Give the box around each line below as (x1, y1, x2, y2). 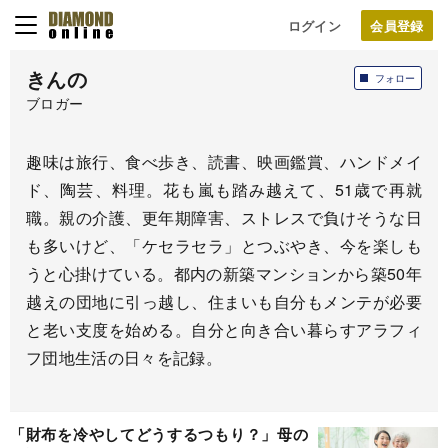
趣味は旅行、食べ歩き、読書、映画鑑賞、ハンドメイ (26, 150, 422, 173)
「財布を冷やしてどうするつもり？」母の (10, 423, 308, 445)
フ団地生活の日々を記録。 (26, 346, 222, 369)
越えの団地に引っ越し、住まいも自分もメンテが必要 (26, 290, 422, 313)
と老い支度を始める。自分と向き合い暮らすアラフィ (26, 318, 422, 341)
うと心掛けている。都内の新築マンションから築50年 (26, 262, 422, 285)
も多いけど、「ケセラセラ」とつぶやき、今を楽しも (26, 234, 422, 257)
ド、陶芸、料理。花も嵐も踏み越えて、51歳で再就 (26, 178, 422, 201)
